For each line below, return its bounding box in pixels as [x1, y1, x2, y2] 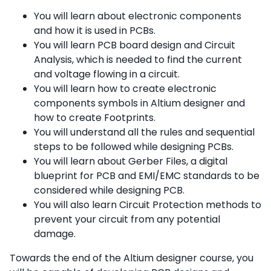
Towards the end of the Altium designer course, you [10, 251, 253, 266]
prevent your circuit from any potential [34, 212, 220, 227]
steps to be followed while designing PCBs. [34, 140, 233, 154]
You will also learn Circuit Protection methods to [34, 198, 261, 212]
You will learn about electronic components [34, 9, 241, 24]
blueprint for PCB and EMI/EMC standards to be [34, 169, 260, 183]
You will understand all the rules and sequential [34, 125, 255, 140]
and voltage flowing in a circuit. [34, 67, 180, 82]
